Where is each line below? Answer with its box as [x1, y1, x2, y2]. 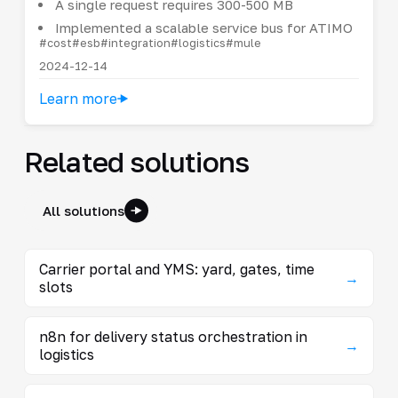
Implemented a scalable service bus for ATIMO [54, 19, 353, 36]
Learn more [38, 89, 117, 107]
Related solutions [23, 144, 250, 179]
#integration [99, 35, 171, 50]
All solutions [42, 202, 124, 219]
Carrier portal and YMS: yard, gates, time [38, 259, 314, 278]
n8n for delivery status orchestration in [38, 327, 307, 346]
